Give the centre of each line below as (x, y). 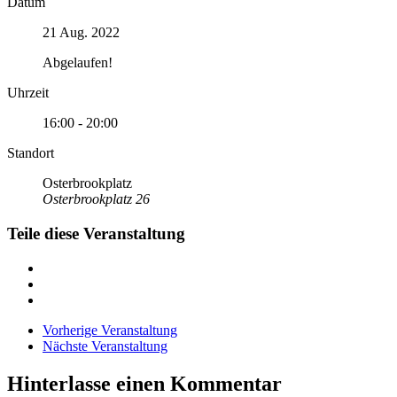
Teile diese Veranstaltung (96, 233)
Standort (31, 153)
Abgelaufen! (78, 63)
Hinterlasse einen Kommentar (144, 383)
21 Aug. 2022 (81, 33)
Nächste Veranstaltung (105, 346)
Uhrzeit (28, 93)
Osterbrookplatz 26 (96, 199)
